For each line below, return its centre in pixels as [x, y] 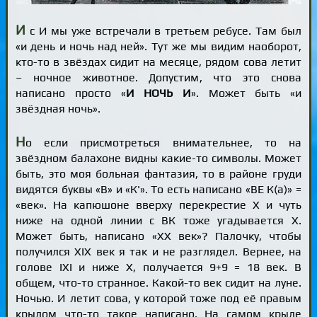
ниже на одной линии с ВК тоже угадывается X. [158, 220]
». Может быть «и [246, 93]
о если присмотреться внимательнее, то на [163, 143]
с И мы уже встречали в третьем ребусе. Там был [163, 30]
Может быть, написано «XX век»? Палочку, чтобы [158, 236]
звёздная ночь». [58, 108]
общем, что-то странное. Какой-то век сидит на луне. [158, 283]
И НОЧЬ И [158, 93]
